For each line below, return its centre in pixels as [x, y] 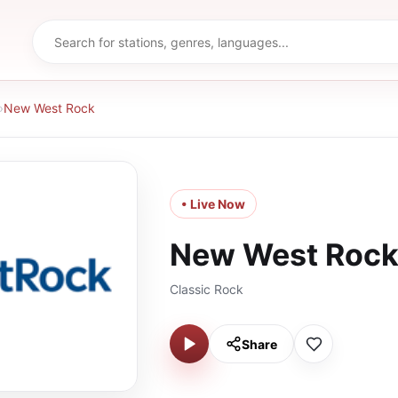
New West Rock [49, 108]
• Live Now [213, 204]
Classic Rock [207, 289]
